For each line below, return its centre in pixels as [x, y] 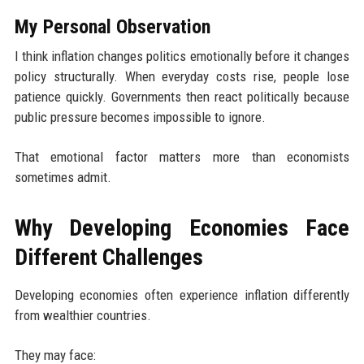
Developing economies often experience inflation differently [182, 295]
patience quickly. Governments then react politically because [182, 97]
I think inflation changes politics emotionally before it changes [182, 56]
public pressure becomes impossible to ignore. [140, 117]
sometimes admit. [63, 178]
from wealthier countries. [82, 316]
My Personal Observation [112, 27]
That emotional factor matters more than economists [182, 157]
